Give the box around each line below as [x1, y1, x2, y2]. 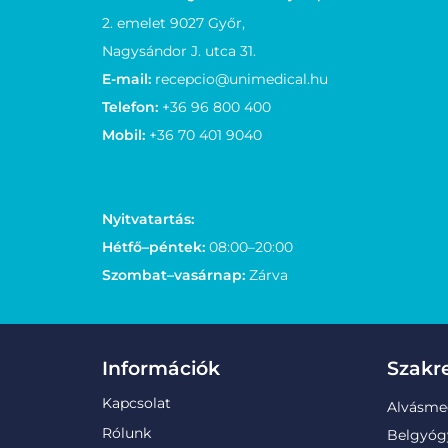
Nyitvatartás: [102, 210, 194, 228]
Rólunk [102, 424, 151, 442]
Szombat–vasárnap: [102, 266, 245, 284]
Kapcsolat [102, 394, 171, 412]
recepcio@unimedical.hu [155, 69, 328, 88]
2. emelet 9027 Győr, [102, 13, 245, 32]
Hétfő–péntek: [102, 238, 205, 256]
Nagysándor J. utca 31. [102, 41, 256, 60]
